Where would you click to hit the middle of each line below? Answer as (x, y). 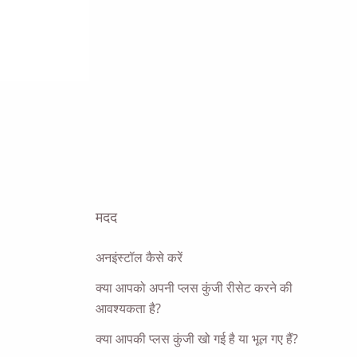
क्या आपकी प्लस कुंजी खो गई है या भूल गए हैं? (197, 339)
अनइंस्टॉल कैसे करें (139, 257)
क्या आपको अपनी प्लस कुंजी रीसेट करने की (194, 288)
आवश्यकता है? (128, 308)
